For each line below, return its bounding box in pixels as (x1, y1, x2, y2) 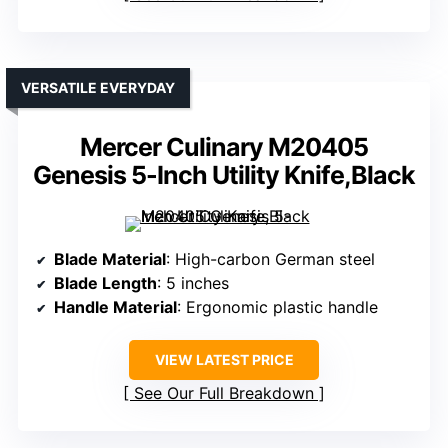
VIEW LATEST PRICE (154, 351, 294, 369)
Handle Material (54, 297, 177, 318)
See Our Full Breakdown (134, 383, 314, 404)
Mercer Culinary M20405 (80, 132, 368, 163)
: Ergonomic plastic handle (177, 297, 378, 318)
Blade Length (54, 273, 157, 294)
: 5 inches (157, 273, 229, 294)
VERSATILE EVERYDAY (21, 79, 175, 97)
